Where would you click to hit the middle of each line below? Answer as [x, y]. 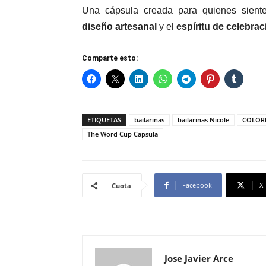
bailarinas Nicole [203, 120]
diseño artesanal [119, 27]
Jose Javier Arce [199, 259]
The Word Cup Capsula [123, 134]
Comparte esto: [110, 58]
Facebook [197, 185]
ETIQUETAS [104, 120]
